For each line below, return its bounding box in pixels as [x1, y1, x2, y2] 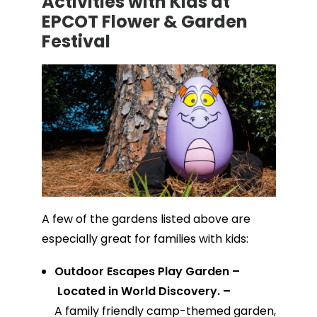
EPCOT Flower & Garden [41, 10, 248, 34]
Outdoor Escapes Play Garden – [54, 263, 240, 279]
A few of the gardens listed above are [41, 210, 250, 227]
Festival [41, 30, 110, 54]
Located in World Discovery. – [54, 282, 231, 299]
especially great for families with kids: [41, 230, 248, 247]
